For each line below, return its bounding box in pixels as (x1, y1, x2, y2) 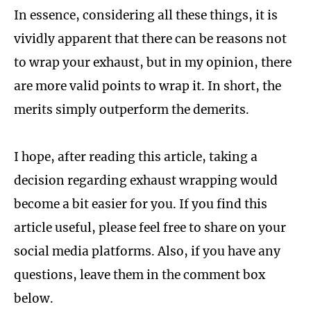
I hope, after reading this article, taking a (14, 149, 258, 165)
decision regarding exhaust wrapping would (14, 173, 278, 189)
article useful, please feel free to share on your (14, 220, 286, 236)
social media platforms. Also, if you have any (14, 244, 280, 260)
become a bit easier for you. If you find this (14, 196, 267, 212)
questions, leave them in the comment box (14, 267, 265, 283)
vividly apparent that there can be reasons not (14, 31, 287, 47)
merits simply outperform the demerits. (14, 101, 249, 117)
